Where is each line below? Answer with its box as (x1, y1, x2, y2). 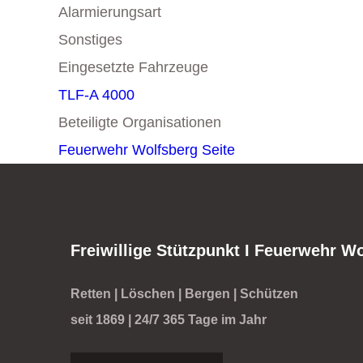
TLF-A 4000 (58, 87, 135, 103)
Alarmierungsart (58, 4, 161, 20)
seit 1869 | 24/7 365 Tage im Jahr (70, 313, 267, 327)
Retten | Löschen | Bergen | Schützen (70, 287, 298, 301)
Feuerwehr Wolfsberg (58, 142, 198, 158)
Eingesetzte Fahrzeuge (58, 59, 208, 75)
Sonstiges (58, 32, 122, 48)
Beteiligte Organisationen (58, 114, 221, 130)
